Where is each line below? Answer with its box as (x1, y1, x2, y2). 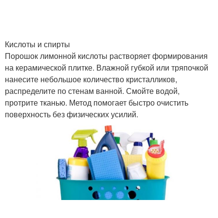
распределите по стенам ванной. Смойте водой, (5, 85, 180, 96)
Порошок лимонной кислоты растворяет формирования (5, 50, 208, 61)
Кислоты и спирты (5, 38, 70, 50)
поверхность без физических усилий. (5, 109, 138, 120)
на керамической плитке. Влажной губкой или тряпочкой (5, 62, 208, 73)
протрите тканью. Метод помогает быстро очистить (5, 97, 188, 108)
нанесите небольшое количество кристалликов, (5, 73, 177, 85)
